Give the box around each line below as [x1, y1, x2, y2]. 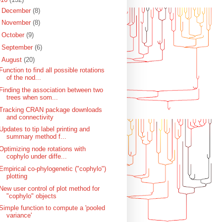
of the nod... [6, 74, 42, 82]
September [1, 43, 35, 51]
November [1, 19, 33, 27]
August [1, 55, 24, 63]
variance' [6, 212, 32, 220]
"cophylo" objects [6, 192, 57, 200]
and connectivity [6, 113, 54, 121]
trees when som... [6, 93, 58, 101]
